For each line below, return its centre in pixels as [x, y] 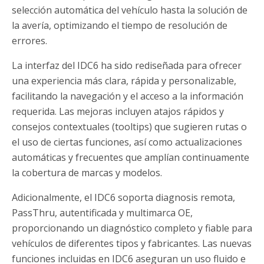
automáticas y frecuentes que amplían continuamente [131, 158]
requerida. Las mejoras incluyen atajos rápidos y [118, 112]
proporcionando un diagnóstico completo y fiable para [132, 228]
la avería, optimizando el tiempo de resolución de [120, 26]
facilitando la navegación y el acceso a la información [128, 96]
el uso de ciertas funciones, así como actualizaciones [127, 142]
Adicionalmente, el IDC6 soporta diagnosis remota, [123, 198]
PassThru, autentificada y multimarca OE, [102, 213]
